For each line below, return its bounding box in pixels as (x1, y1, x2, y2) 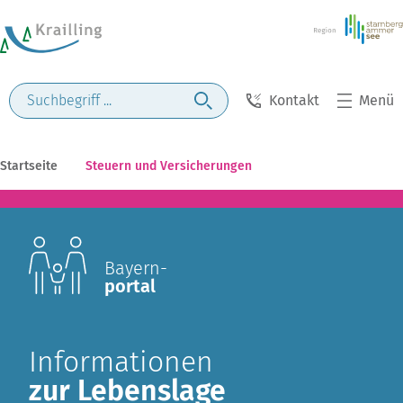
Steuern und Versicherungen (85, 158, 252, 174)
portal (104, 275, 156, 297)
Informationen (29, 345, 213, 379)
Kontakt (268, 92, 319, 109)
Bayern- (104, 257, 167, 279)
